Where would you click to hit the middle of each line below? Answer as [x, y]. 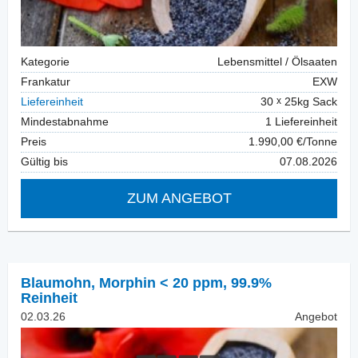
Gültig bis [44, 162]
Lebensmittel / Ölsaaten [277, 62]
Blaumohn [56, 283]
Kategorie [45, 62]
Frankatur [46, 82]
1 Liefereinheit [301, 122]
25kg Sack [309, 102]
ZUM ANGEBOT [179, 199]
